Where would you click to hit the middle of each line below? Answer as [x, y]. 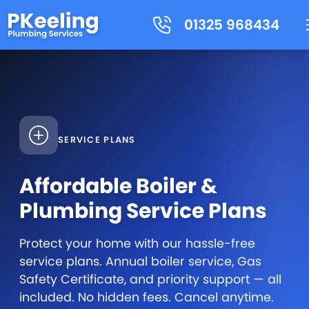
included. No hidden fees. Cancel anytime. [147, 298]
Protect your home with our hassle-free [137, 244]
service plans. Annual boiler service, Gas [140, 262]
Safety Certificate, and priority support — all [150, 280]
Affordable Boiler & [118, 187]
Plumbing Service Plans [143, 211]
